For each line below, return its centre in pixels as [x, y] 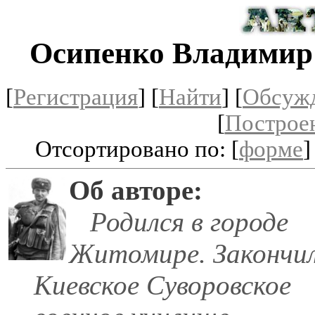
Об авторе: [136, 190]
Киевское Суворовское [162, 285]
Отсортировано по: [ [137, 149]
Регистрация [76, 97]
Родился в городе [179, 221]
